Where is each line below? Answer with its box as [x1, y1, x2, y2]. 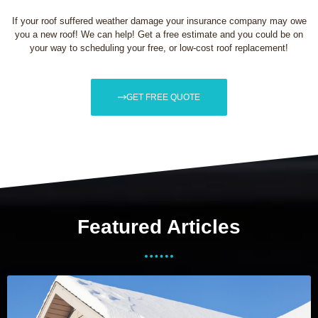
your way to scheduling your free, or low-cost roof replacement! [30, 42, 288, 53]
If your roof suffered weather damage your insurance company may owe [11, 15, 307, 26]
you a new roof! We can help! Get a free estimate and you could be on [15, 28, 303, 40]
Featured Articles [77, 216, 241, 238]
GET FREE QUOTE [126, 92, 200, 103]
